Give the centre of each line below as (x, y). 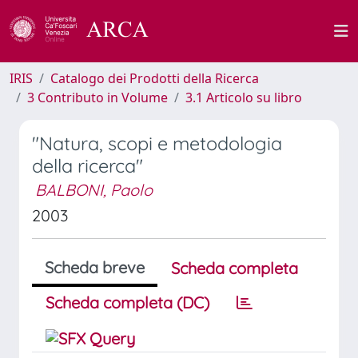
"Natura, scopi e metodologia (157, 143)
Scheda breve (95, 267)
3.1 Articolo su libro (244, 97)
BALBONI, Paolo (94, 190)
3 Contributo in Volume (97, 97)
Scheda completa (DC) (127, 302)
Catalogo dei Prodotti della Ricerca (155, 78)
